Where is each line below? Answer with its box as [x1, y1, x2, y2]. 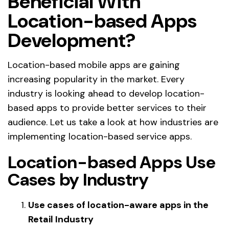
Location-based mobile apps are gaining [8, 59, 180, 72]
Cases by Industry [8, 168, 149, 192]
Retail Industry [28, 213, 94, 226]
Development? [8, 28, 136, 54]
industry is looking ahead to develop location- [8, 87, 204, 100]
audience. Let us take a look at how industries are [8, 116, 218, 129]
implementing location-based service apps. [8, 130, 192, 143]
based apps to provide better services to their [8, 102, 207, 114]
